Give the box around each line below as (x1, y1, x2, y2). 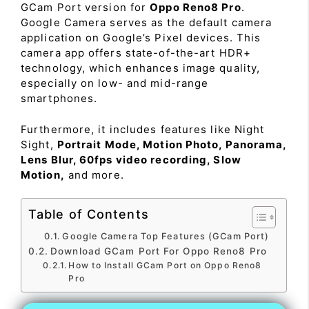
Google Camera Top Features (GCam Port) (62, 231, 270, 241)
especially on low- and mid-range (21, 77, 209, 90)
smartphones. (21, 92, 98, 105)
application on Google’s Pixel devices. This (21, 31, 261, 44)
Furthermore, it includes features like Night (21, 122, 265, 136)
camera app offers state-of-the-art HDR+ (21, 46, 251, 59)
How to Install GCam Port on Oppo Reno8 (68, 260, 262, 270)
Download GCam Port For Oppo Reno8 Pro (50, 246, 267, 257)
